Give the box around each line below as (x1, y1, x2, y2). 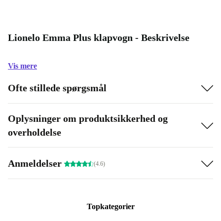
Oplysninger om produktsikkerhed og (8, 113, 168, 124)
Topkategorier (86, 202, 135, 211)
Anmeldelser (8, 157, 64, 169)
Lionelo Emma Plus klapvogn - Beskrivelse (8, 32, 189, 43)
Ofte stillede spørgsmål (8, 82, 107, 93)
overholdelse (8, 127, 61, 138)
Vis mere (8, 62, 37, 71)
